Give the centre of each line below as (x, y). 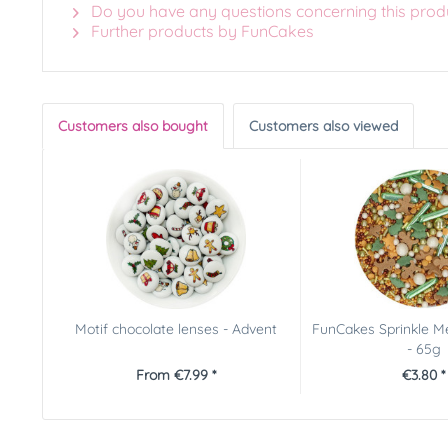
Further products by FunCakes (200, 31)
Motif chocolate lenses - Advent (176, 329)
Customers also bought (133, 126)
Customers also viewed (323, 126)
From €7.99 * (176, 375)
